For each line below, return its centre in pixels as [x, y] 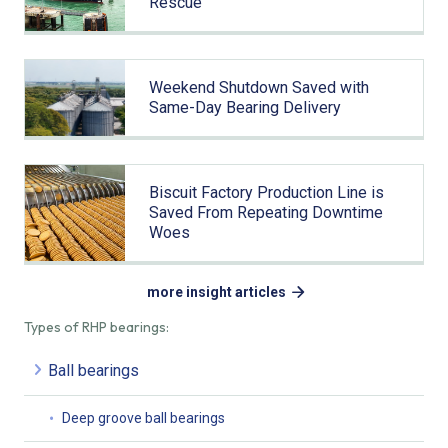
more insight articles [216, 292]
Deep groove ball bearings [143, 418]
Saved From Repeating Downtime [265, 213]
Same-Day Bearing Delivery [244, 108]
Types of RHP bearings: [96, 327]
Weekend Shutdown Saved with [258, 88]
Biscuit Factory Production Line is [266, 193]
